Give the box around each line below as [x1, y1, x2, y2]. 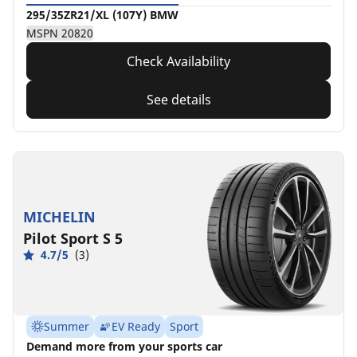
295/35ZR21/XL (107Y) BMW [26, 6, 178, 22]
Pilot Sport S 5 [23, 229, 123, 249]
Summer [44, 318, 89, 334]
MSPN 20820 [26, 25, 93, 41]
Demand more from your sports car [26, 338, 222, 354]
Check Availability [127, 52, 230, 70]
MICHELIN [23, 207, 96, 227]
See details [146, 90, 211, 108]
